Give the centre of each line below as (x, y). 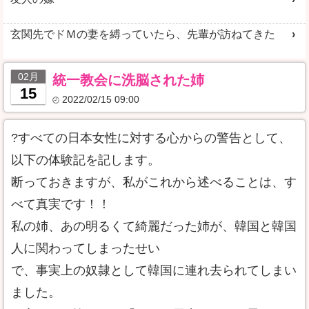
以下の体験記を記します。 (86, 160)
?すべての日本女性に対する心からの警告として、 (151, 138)
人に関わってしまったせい (86, 248)
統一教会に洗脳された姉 (128, 80)
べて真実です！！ (61, 204)
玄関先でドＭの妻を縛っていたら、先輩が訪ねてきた (143, 34)
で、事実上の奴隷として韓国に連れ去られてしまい (154, 270)
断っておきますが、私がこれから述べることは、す (154, 182)
